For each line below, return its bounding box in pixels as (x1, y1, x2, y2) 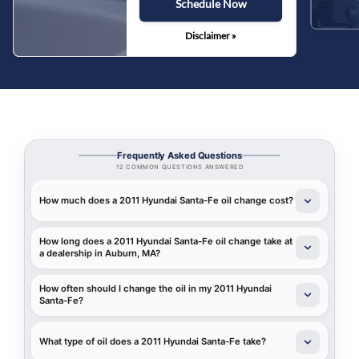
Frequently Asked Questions (117, 149, 242, 161)
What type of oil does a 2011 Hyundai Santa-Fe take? (39, 336, 267, 348)
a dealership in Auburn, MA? (39, 248, 161, 260)
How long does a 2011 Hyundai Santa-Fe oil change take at (39, 236, 293, 248)
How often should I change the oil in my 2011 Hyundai (39, 283, 272, 295)
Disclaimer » (185, 30, 237, 42)
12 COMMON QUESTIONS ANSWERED (115, 163, 244, 171)
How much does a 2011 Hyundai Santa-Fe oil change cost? (39, 195, 294, 207)
